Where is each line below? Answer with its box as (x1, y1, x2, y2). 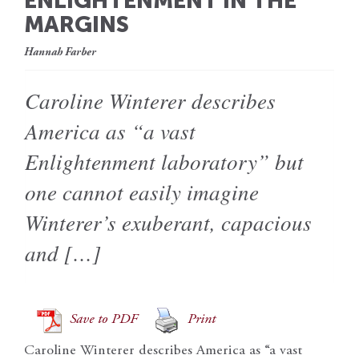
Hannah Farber (24, 46, 96, 58)
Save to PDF (70, 313, 138, 328)
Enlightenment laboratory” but (25, 146, 304, 175)
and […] (25, 237, 101, 267)
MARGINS (24, 10, 129, 38)
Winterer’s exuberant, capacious (25, 207, 312, 236)
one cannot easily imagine (25, 176, 259, 206)
